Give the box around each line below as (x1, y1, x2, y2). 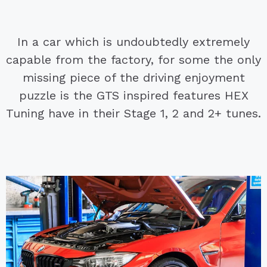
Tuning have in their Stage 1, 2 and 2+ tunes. (6, 106, 261, 121)
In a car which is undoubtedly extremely (17, 35, 250, 49)
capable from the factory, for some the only (6, 52, 261, 67)
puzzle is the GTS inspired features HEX (18, 88, 249, 103)
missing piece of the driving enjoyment (22, 70, 245, 85)
